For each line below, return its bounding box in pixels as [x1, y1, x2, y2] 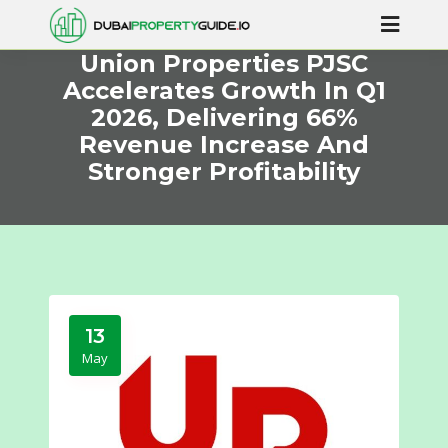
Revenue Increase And [79, 130, 369, 159]
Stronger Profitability [88, 157, 360, 186]
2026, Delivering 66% [90, 103, 358, 132]
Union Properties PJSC [80, 49, 368, 78]
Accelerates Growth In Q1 [62, 76, 386, 105]
